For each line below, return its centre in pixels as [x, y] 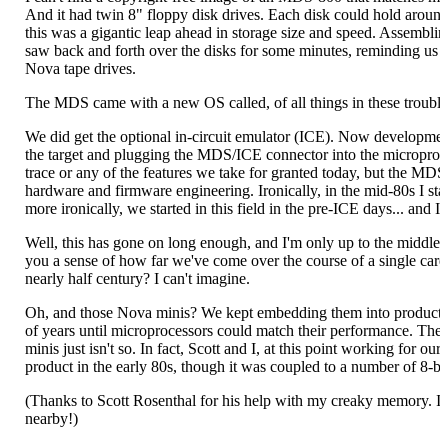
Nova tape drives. [80, 68]
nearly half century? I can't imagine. [137, 278]
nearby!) [51, 418]
